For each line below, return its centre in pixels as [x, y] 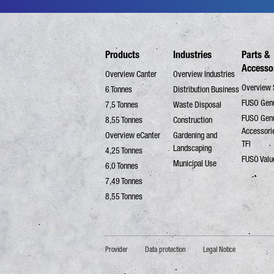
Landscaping [193, 148]
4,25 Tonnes [124, 151]
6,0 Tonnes [122, 166]
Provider [117, 250]
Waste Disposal [198, 105]
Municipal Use [195, 164]
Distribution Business [206, 90]
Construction [193, 120]
